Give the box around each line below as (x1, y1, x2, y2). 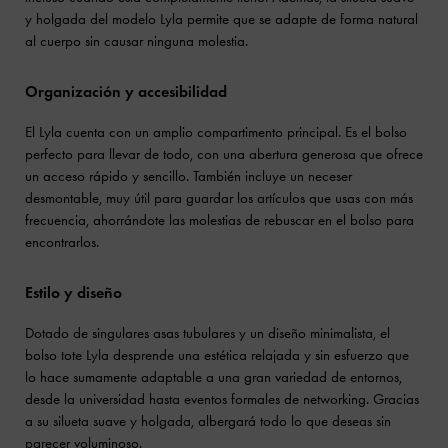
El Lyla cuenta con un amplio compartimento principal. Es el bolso (25, 123, 407, 142)
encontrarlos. (25, 233, 99, 252)
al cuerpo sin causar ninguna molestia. (25, 32, 248, 51)
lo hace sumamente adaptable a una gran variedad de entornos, (25, 368, 402, 387)
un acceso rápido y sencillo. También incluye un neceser (25, 167, 352, 186)
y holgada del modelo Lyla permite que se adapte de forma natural (25, 10, 418, 29)
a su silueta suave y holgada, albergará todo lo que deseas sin (25, 412, 391, 431)
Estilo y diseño (25, 283, 122, 303)
